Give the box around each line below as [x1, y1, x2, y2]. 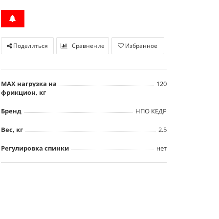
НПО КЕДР [135, 106, 167, 115]
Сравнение [71, 41, 105, 50]
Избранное [125, 41, 158, 50]
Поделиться [11, 41, 48, 50]
